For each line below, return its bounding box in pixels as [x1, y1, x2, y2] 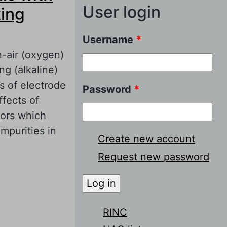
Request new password [98, 150, 209, 163]
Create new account [98, 132, 195, 145]
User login [83, 2, 161, 22]
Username [83, 33, 136, 46]
